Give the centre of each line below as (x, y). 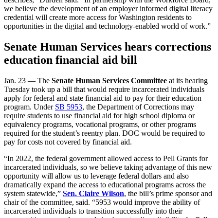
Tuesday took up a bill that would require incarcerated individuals (104, 89)
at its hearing (187, 80)
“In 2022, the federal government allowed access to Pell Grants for (106, 158)
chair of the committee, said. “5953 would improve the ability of (102, 202)
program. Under (29, 107)
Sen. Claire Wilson (93, 193)
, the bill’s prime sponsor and (168, 193)
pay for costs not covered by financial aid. (68, 142)
